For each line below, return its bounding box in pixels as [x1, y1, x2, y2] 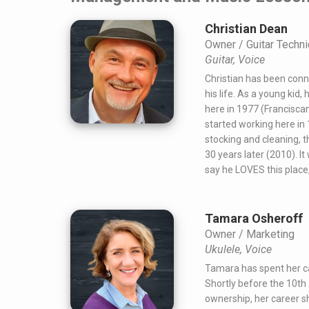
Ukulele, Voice [205, 243, 272, 257]
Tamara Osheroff [205, 211, 303, 226]
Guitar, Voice [205, 53, 265, 67]
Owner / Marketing [205, 228, 295, 241]
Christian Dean [205, 21, 288, 37]
